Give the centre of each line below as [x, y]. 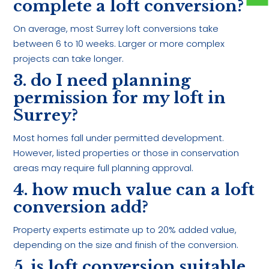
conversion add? [81, 207]
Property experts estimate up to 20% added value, [125, 230]
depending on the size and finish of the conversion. [126, 245]
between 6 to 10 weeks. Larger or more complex [119, 44]
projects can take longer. [69, 59]
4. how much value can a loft [134, 190]
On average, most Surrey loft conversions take [116, 29]
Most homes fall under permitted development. [119, 138]
